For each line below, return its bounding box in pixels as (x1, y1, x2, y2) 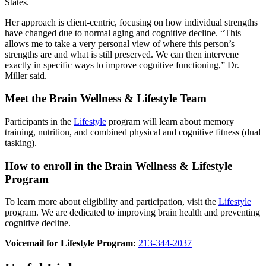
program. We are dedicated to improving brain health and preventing (5, 207, 260, 218)
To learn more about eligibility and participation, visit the (5, 197, 218, 207)
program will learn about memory (106, 116, 234, 126)
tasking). (5, 138, 37, 148)
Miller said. (5, 70, 47, 81)
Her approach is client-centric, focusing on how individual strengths (5, 17, 258, 27)
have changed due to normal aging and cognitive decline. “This (5, 27, 241, 38)
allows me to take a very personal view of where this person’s (5, 38, 235, 49)
